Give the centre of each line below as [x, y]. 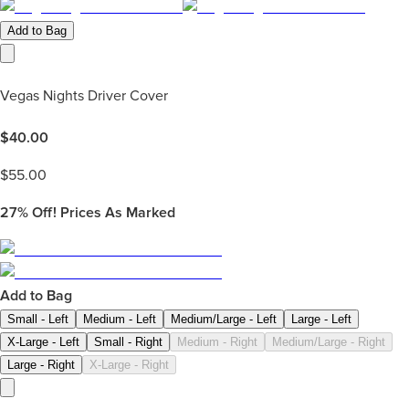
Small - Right [128, 342]
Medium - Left [120, 320]
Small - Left [38, 320]
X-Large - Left [43, 342]
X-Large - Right [129, 365]
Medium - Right [217, 342]
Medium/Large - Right [329, 342]
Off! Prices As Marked [102, 213]
